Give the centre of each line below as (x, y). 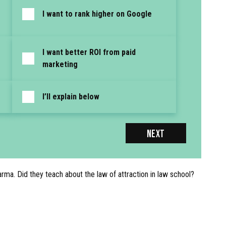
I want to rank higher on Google (97, 14)
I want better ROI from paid (89, 52)
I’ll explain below (71, 97)
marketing (60, 64)
